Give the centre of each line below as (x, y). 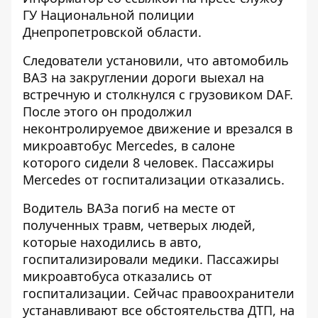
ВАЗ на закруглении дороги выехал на (143, 77)
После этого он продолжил (107, 111)
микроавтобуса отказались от (117, 276)
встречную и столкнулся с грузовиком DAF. (158, 94)
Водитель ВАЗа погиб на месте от (129, 208)
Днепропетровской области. (112, 32)
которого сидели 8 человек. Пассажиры (148, 163)
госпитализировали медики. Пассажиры (151, 259)
